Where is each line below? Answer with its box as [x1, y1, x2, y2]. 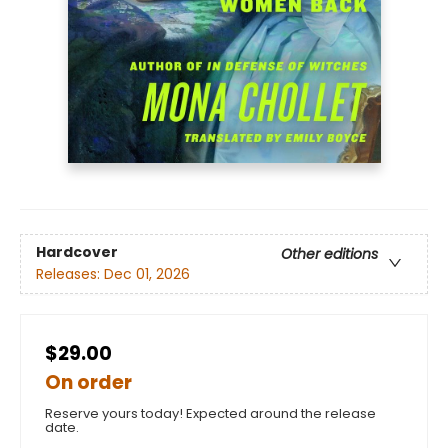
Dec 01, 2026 [104, 264, 190, 285]
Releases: [36, 264, 104, 285]
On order [45, 369, 132, 397]
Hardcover [36, 242, 118, 263]
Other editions [281, 244, 378, 265]
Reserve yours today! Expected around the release [45, 404, 376, 424]
